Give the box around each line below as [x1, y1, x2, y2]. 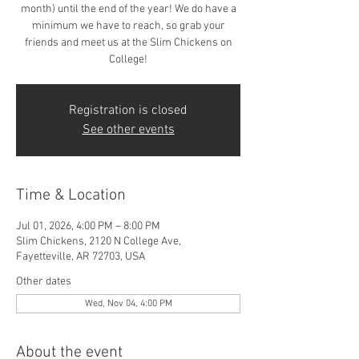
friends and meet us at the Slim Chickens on [24, 35, 232, 50]
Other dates [16, 274, 71, 288]
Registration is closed [69, 102, 188, 119]
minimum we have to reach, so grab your [31, 18, 225, 33]
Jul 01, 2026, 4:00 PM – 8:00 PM [16, 219, 160, 233]
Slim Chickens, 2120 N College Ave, [16, 234, 181, 248]
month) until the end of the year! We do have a [20, 2, 236, 16]
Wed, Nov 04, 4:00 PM [84, 297, 172, 309]
